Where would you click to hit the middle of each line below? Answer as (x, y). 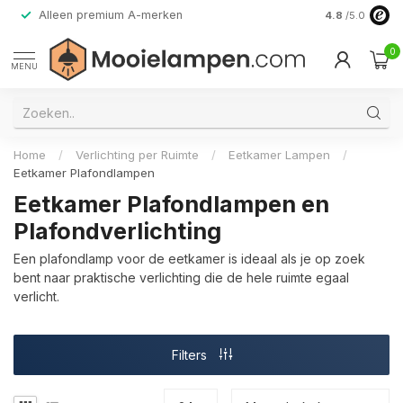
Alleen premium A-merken (111, 15)
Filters (191, 354)
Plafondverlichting (117, 231)
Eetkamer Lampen (279, 155)
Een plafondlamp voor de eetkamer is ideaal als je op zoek (189, 259)
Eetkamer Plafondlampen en (171, 204)
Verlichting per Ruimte (137, 155)
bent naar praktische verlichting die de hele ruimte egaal (181, 278)
